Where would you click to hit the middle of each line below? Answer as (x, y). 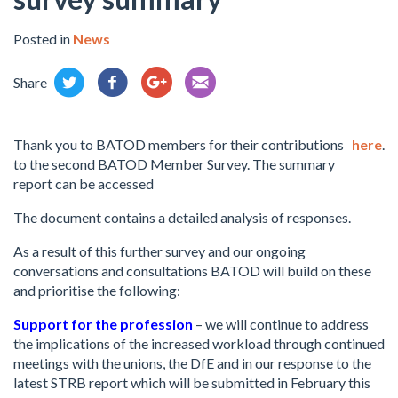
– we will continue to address (281, 324)
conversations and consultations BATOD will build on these (192, 271)
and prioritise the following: (97, 290)
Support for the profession (103, 324)
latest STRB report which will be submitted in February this (192, 382)
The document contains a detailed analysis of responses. (182, 217)
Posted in (43, 39)
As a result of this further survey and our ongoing (159, 251)
